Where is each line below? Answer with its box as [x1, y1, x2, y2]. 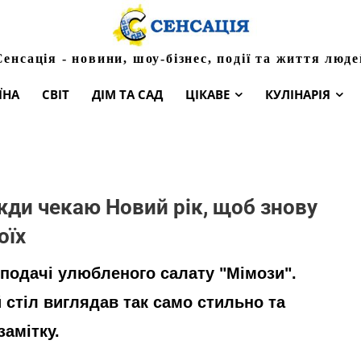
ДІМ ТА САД [92, 85, 163, 102]
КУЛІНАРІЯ [265, 85, 330, 102]
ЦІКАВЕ [185, 85, 230, 102]
